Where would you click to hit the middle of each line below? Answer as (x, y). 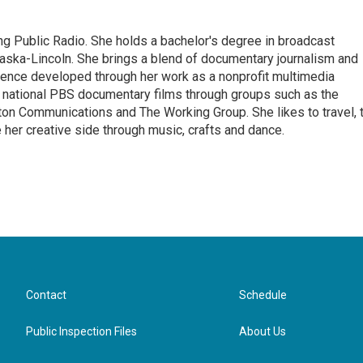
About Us (263, 331)
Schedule (263, 295)
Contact (46, 295)
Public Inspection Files (81, 331)
